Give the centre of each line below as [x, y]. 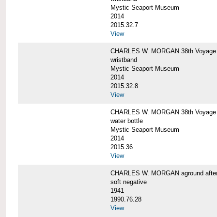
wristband [124, 60]
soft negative [128, 182]
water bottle [126, 121]
